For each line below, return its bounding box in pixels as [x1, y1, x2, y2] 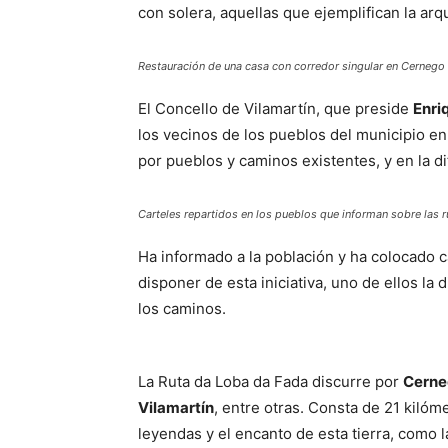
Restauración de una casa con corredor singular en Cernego [138, 59, 445, 74]
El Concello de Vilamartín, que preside [138, 99, 413, 119]
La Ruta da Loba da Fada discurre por [138, 372, 403, 392]
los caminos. [138, 299, 226, 319]
